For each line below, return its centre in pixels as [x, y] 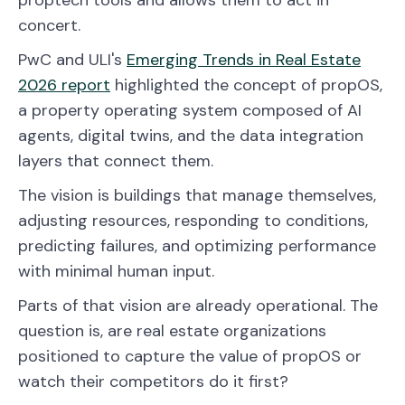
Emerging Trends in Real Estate [244, 59]
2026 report [64, 85]
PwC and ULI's [72, 59]
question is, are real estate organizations [172, 330]
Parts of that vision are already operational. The [198, 305]
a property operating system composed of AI [190, 110]
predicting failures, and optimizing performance [197, 245]
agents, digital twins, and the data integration [191, 135]
